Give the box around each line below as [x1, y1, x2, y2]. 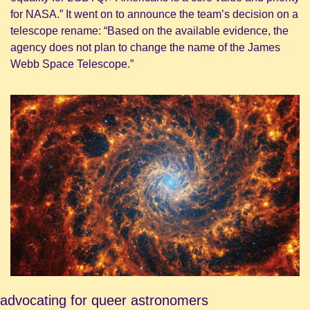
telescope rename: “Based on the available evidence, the [10, 24, 289, 37]
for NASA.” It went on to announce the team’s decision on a [10, 8, 298, 20]
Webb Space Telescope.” [10, 57, 134, 70]
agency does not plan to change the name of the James [10, 41, 280, 53]
